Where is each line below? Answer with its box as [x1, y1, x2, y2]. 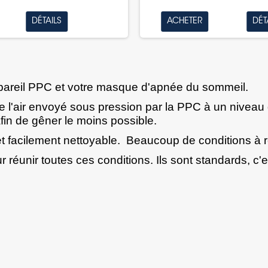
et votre [55, 81, 93, 94]
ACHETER [167, 17, 203, 26]
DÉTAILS [32, 17, 62, 26]
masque [96, 81, 138, 94]
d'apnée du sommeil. [138, 81, 251, 94]
